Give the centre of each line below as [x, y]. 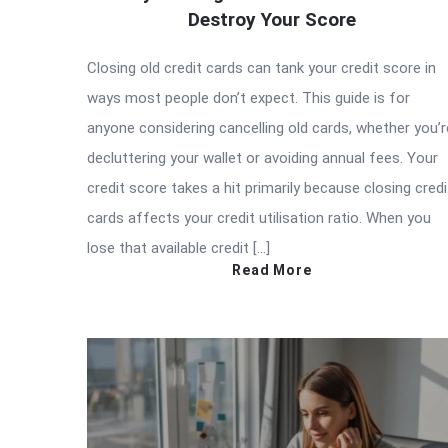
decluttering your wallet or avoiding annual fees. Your [262, 157]
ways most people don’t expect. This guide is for [248, 97]
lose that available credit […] [178, 247]
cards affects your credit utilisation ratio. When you [259, 217]
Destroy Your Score [272, 19]
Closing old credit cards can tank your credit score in [261, 67]
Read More [272, 269]
